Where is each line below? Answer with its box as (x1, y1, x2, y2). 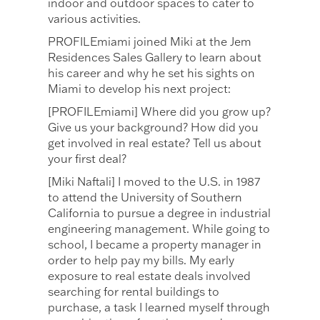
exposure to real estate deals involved (48, 269, 251, 284)
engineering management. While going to (48, 221, 271, 236)
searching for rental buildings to (48, 284, 220, 299)
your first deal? (48, 151, 127, 166)
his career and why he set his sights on (48, 66, 256, 81)
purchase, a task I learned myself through (48, 300, 271, 315)
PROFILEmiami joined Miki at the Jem (48, 34, 252, 49)
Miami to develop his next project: (48, 81, 231, 96)
